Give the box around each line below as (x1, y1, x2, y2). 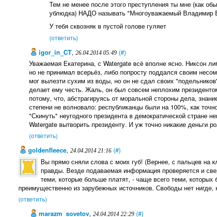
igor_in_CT (37, 47, 72, 57)
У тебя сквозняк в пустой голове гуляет (49, 21, 167, 31)
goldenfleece (26, 145, 66, 155)
